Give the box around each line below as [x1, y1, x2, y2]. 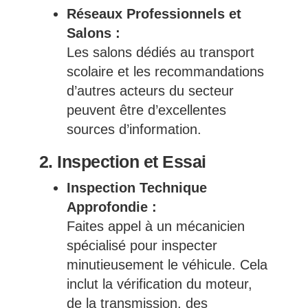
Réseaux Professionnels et [66, 6, 241, 22]
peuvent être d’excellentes [66, 102, 226, 118]
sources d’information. [66, 122, 201, 137]
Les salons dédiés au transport [66, 45, 254, 60]
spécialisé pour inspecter [66, 238, 217, 254]
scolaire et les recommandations [66, 64, 264, 80]
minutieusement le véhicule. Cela [66, 257, 267, 273]
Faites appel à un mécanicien [66, 219, 245, 234]
